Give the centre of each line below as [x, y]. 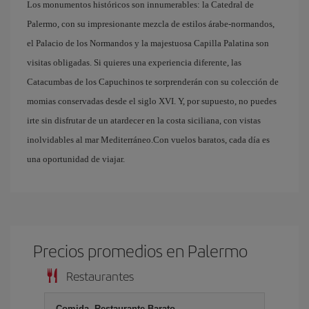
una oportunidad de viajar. [76, 159]
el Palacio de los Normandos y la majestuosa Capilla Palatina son [148, 43]
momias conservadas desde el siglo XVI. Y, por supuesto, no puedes [152, 101]
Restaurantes [100, 276]
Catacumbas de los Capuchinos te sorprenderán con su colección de [153, 82]
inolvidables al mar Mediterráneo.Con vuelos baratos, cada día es [148, 140]
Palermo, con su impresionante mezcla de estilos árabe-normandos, [151, 24]
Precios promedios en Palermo [141, 250]
